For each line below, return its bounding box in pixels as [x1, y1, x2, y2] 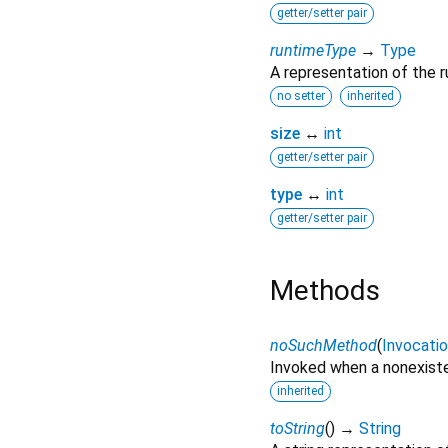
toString [270, 418, 325, 438]
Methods [270, 274, 380, 308]
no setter [277, 89, 325, 104]
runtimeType [270, 41, 356, 61]
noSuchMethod [270, 335, 377, 355]
